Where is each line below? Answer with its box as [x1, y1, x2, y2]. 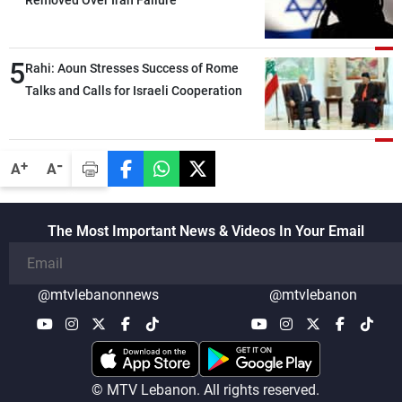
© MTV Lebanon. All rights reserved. [92, 381, 319, 399]
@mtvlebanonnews [38, 286, 159, 304]
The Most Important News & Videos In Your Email [47, 223, 364, 240]
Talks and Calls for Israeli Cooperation [25, 83, 242, 99]
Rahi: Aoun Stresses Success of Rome [25, 61, 239, 76]
